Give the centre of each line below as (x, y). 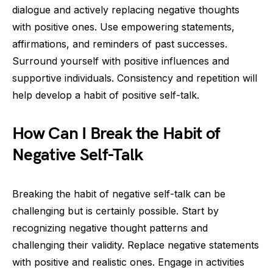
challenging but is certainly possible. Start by (115, 211)
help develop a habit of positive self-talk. (106, 95)
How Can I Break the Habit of (116, 134)
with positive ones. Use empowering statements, (123, 27)
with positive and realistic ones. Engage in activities (128, 262)
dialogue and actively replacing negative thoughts (126, 10)
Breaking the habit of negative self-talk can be (119, 194)
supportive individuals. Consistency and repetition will (135, 78)
